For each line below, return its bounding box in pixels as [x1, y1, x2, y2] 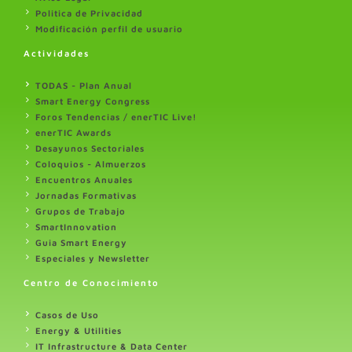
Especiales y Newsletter [35, 252, 150, 263]
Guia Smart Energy [35, 236, 127, 247]
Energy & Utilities [35, 324, 122, 335]
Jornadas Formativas [35, 189, 137, 200]
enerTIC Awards [35, 126, 112, 137]
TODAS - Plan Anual [35, 79, 132, 90]
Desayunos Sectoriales [35, 142, 145, 153]
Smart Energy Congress [35, 95, 150, 106]
